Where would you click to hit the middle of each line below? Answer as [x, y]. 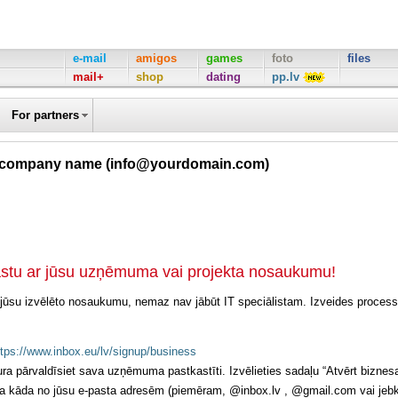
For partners [45, 115]
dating [223, 77]
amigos [156, 58]
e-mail [89, 58]
